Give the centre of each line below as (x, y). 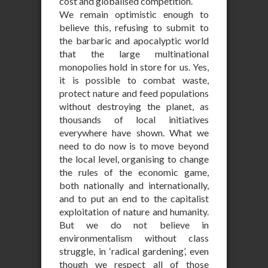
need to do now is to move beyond (134, 146)
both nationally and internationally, (134, 185)
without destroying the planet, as (134, 106)
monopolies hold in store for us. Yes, (134, 67)
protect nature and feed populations (134, 93)
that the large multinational (134, 54)
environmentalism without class (134, 238)
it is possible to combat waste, (134, 80)
